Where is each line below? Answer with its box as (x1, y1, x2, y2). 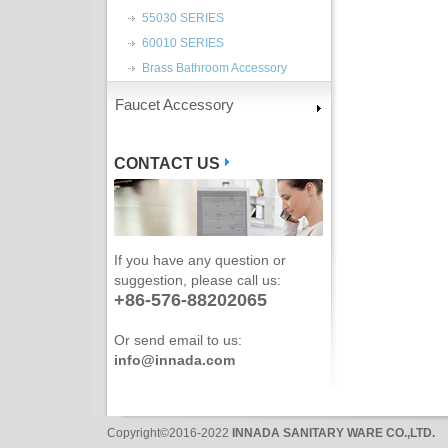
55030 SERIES (142, 11, 224, 25)
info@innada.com (114, 352, 235, 368)
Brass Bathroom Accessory (142, 61, 287, 75)
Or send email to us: (114, 332, 242, 348)
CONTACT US (114, 155, 220, 172)
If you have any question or (114, 252, 286, 268)
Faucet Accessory (115, 96, 234, 113)
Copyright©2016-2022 (107, 426, 232, 440)
